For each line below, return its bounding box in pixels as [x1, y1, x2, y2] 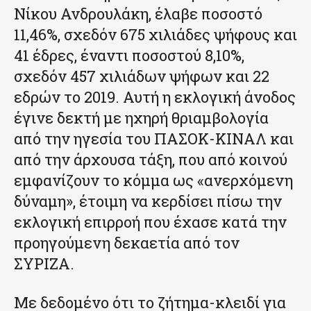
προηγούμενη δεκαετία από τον [14, 232, 239, 253]
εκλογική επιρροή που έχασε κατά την [14, 211, 287, 232]
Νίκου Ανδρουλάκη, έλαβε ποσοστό [14, 3, 262, 24]
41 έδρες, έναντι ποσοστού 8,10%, [14, 44, 244, 65]
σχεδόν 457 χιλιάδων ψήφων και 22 [14, 65, 269, 86]
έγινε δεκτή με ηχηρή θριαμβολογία [14, 107, 269, 128]
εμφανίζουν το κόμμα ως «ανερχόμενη [14, 169, 293, 190]
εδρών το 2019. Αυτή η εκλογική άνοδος [14, 86, 296, 107]
